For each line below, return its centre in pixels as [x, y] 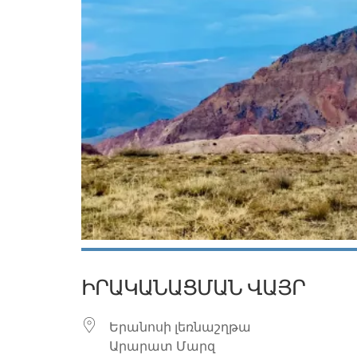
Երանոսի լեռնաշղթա [180, 327]
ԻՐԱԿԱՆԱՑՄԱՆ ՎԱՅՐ [193, 288]
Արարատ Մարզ [162, 346]
